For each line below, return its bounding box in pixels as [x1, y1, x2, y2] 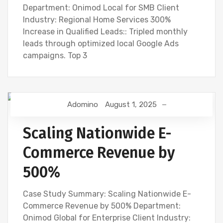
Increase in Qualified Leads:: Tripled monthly [23, 27, 188, 37]
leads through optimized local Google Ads [23, 39, 179, 49]
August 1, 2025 [105, 100, 157, 110]
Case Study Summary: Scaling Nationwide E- [23, 189, 191, 199]
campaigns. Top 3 [23, 51, 87, 61]
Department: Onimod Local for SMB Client [23, 3, 179, 13]
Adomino [67, 100, 98, 110]
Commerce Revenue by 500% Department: [23, 201, 181, 211]
